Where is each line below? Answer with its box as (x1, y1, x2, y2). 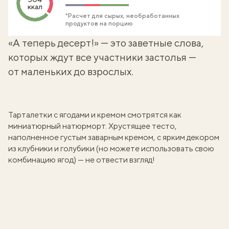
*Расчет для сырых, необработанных (65, 12, 179, 19)
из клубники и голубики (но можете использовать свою (8, 144, 214, 153)
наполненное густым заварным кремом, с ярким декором (8, 132, 219, 142)
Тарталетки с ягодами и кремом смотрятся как (8, 110, 181, 120)
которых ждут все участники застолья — (8, 51, 196, 63)
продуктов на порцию (65, 20, 133, 27)
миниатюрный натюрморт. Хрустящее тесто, (8, 121, 177, 131)
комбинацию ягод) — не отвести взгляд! (8, 155, 155, 165)
